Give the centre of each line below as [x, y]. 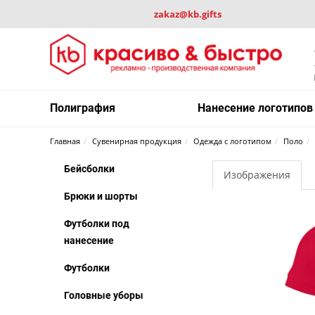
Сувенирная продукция [137, 141]
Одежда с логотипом [233, 141]
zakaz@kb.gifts [188, 14]
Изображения [257, 175]
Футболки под [97, 224]
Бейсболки [90, 169]
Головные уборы [104, 296]
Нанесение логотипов [256, 108]
